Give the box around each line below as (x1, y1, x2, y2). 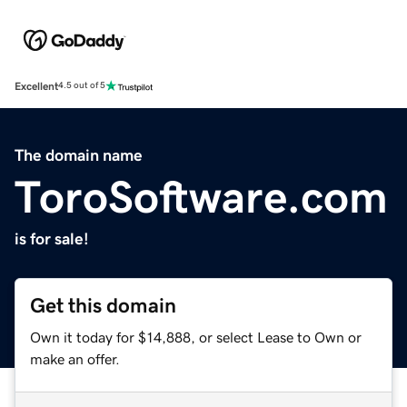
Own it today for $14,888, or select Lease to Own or (30, 329, 362, 344)
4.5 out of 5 (58, 81, 105, 91)
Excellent (15, 80, 58, 92)
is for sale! (15, 230, 89, 247)
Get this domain (30, 294, 176, 316)
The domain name (15, 146, 143, 164)
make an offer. (30, 351, 120, 366)
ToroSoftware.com (15, 174, 388, 220)
